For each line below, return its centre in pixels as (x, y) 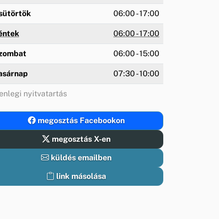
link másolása (81, 176)
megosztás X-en (80, 139)
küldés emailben (80, 157)
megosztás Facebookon (80, 120)
